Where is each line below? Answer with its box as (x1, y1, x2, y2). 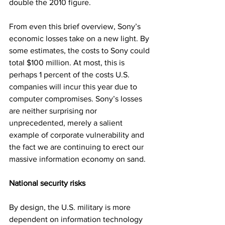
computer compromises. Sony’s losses (9, 94, 144, 103)
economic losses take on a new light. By (9, 34, 151, 43)
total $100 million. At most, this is (9, 58, 127, 67)
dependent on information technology (9, 214, 145, 223)
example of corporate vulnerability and (9, 130, 146, 139)
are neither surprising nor (9, 106, 99, 115)
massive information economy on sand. (9, 154, 146, 163)
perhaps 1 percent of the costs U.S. (9, 70, 132, 79)
